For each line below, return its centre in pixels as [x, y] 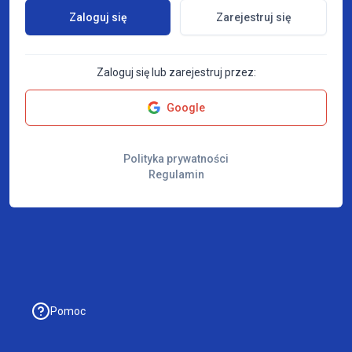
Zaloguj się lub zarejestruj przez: [176, 72]
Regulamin [176, 174]
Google [185, 107]
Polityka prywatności [176, 158]
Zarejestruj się [253, 17]
